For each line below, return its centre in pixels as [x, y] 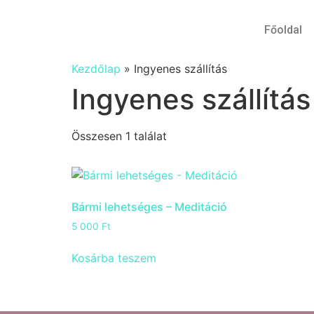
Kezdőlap [96, 69]
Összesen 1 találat [119, 136]
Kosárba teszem [114, 258]
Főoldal [284, 30]
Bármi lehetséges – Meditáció [149, 207]
